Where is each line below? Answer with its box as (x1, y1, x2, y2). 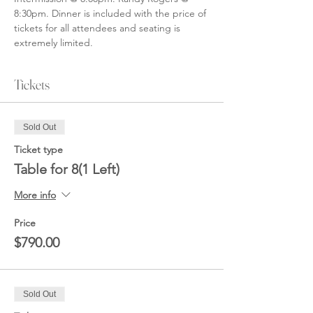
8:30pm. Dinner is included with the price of (14, 7, 209, 20)
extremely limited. (14, 36, 96, 49)
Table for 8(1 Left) (14, 161, 119, 177)
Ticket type (14, 143, 63, 156)
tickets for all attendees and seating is (14, 22, 183, 34)
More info (14, 189, 56, 202)
